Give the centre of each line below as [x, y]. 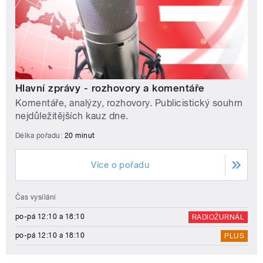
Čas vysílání [36, 198]
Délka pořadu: [40, 136]
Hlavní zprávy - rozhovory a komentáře [110, 88]
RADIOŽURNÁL [218, 218]
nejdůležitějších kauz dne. [72, 116]
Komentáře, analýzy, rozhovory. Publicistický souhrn [129, 103]
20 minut [80, 136]
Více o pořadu [120, 165]
